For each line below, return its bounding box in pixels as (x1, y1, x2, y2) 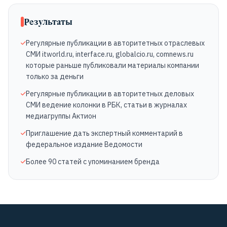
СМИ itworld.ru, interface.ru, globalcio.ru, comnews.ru (26, 50, 194, 59)
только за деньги (26, 72, 84, 81)
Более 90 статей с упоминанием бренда (26, 157, 160, 166)
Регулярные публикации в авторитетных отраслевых (26, 39, 205, 48)
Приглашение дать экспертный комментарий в (26, 129, 183, 138)
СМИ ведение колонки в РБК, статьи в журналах (26, 100, 187, 109)
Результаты (24, 16, 72, 27)
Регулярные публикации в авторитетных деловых (26, 89, 194, 98)
